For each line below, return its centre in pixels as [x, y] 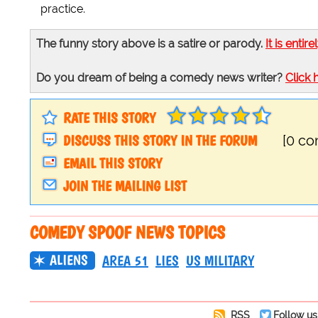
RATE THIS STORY [109, 118]
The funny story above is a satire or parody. [151, 44]
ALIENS [69, 260]
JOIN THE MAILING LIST [125, 186]
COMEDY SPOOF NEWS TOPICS [127, 232]
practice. [63, 9]
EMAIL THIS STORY [113, 164]
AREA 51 [125, 261]
